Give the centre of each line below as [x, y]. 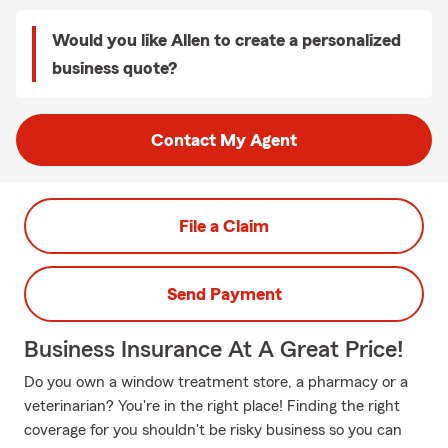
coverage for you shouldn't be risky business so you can [213, 430]
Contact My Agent [224, 140]
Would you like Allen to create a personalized [226, 40]
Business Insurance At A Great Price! [214, 350]
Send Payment [224, 294]
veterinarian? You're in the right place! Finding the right [212, 406]
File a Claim [224, 226]
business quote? [114, 68]
